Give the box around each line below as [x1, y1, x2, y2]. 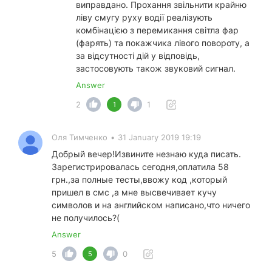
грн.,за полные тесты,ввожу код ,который [52, 174, 227, 185]
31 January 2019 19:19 [118, 132, 201, 143]
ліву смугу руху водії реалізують [76, 12, 212, 23]
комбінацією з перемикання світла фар [76, 25, 239, 36]
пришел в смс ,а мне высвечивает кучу [52, 187, 217, 198]
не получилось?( [52, 212, 120, 223]
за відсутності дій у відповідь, [76, 50, 200, 61]
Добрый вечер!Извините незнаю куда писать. [52, 149, 241, 160]
